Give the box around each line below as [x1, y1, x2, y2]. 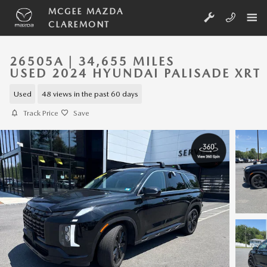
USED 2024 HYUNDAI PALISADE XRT [10, 66, 261, 80]
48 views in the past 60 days [41, 89, 138, 98]
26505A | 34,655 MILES [10, 54, 175, 69]
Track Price [23, 108, 58, 117]
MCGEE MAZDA [48, 7, 124, 16]
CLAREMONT [48, 20, 110, 29]
